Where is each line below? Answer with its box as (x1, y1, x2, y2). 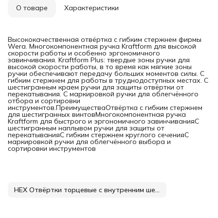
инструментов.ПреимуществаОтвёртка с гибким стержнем (8, 103, 202, 112)
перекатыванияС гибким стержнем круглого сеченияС (8, 130, 189, 139)
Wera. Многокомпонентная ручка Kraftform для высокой (8, 41, 196, 51)
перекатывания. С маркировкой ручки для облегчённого (8, 89, 199, 98)
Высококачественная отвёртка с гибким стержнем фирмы (8, 35, 201, 44)
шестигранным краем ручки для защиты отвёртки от (8, 82, 184, 91)
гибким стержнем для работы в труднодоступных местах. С (8, 75, 208, 85)
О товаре (16, 3, 48, 12)
